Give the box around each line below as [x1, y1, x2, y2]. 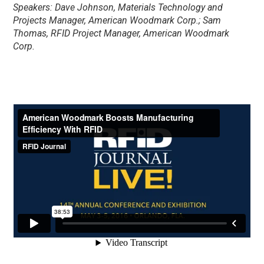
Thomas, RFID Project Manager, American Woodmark [13, 28, 230, 39]
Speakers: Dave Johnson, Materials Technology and [13, 2, 223, 14]
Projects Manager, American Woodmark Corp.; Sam [13, 15, 222, 27]
